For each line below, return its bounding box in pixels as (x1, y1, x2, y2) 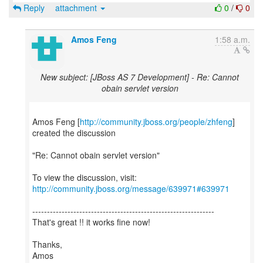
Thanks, (32, 238, 62, 250)
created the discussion (32, 127, 116, 139)
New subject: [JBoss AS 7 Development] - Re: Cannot (41, 71, 239, 83)
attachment (55, 2, 99, 14)
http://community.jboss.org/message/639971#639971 (32, 183, 230, 194)
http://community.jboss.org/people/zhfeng (80, 116, 232, 127)
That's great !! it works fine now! (32, 216, 150, 228)
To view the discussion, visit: (32, 171, 137, 183)
